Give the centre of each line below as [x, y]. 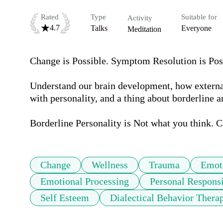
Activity [140, 18]
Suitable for [199, 17]
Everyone [196, 28]
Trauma [164, 165]
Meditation [144, 29]
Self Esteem [65, 198]
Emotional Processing [85, 181]
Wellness [110, 165]
